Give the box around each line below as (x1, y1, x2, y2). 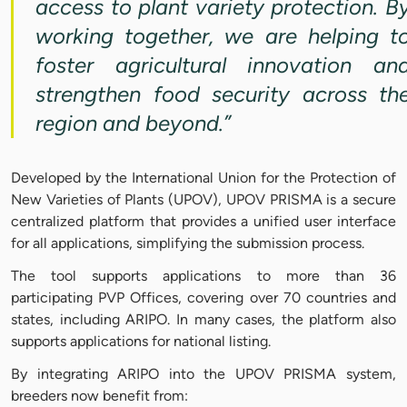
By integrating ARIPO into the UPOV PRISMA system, (11, 365, 396, 383)
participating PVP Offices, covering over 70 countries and (11, 289, 396, 307)
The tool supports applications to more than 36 (11, 267, 396, 285)
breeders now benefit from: (11, 387, 188, 405)
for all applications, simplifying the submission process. (11, 234, 364, 253)
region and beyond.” (35, 110, 231, 137)
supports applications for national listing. (11, 333, 271, 351)
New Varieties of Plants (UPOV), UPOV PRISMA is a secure (11, 191, 396, 209)
